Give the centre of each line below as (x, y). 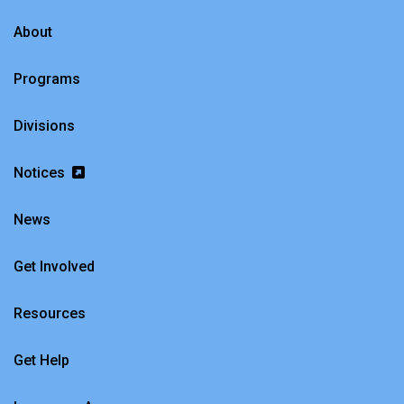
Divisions (44, 126)
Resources (50, 313)
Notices (41, 173)
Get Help (41, 360)
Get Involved (54, 266)
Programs (47, 79)
